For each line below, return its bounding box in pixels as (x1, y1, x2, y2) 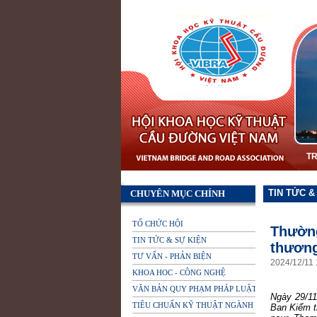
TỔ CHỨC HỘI (132, 219, 183, 228)
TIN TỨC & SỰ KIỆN (132, 236, 207, 244)
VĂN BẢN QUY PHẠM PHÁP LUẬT (132, 284, 257, 293)
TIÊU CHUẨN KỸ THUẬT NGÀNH (132, 301, 253, 309)
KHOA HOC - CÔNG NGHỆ (132, 268, 226, 277)
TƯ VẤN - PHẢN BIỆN (132, 252, 212, 260)
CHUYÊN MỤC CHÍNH (130, 188, 225, 199)
